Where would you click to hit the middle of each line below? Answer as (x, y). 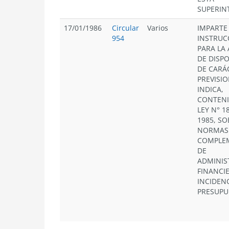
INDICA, (210, 89)
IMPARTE (212, 28)
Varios (158, 28)
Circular (125, 28)
